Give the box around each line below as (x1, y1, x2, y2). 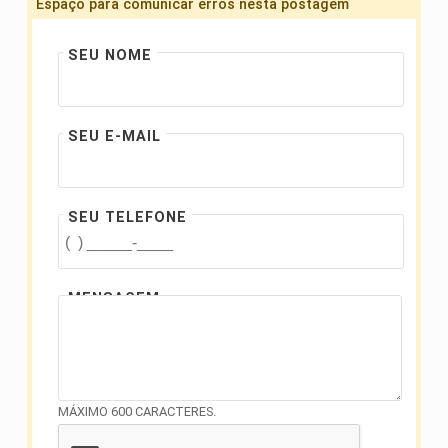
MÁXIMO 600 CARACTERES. (58, 404, 216, 420)
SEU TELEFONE (68, 209, 187, 227)
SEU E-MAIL (68, 128, 161, 146)
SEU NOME (68, 47, 152, 65)
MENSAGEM (68, 290, 160, 308)
